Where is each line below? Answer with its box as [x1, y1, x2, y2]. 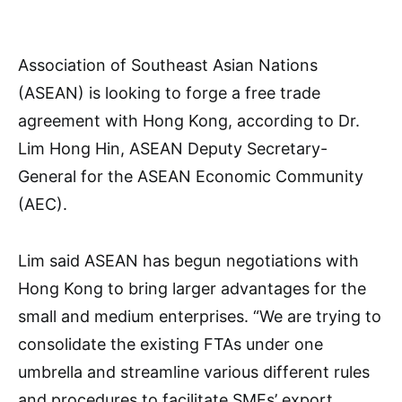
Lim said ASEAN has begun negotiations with [18, 250, 359, 270]
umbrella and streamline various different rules [18, 362, 370, 381]
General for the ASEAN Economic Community [18, 166, 363, 186]
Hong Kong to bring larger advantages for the [18, 278, 366, 298]
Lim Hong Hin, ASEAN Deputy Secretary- [18, 138, 328, 158]
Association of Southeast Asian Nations [18, 55, 318, 74]
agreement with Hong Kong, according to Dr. [18, 110, 360, 130]
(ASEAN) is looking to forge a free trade [18, 83, 320, 102]
